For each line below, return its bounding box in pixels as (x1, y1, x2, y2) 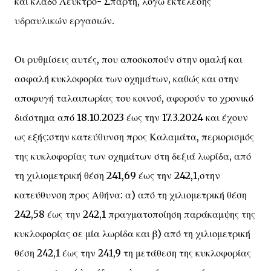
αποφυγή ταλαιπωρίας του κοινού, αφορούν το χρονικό (15, 91, 253, 104)
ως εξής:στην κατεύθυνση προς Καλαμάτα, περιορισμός (15, 130, 254, 143)
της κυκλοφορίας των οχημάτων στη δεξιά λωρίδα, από (15, 149, 251, 162)
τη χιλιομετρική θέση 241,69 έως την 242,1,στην (15, 169, 220, 181)
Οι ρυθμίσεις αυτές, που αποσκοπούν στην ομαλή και (15, 53, 243, 65)
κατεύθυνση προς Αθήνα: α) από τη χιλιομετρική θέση (15, 188, 247, 201)
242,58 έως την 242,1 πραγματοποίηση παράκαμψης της (15, 207, 255, 220)
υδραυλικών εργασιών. (15, 14, 114, 27)
